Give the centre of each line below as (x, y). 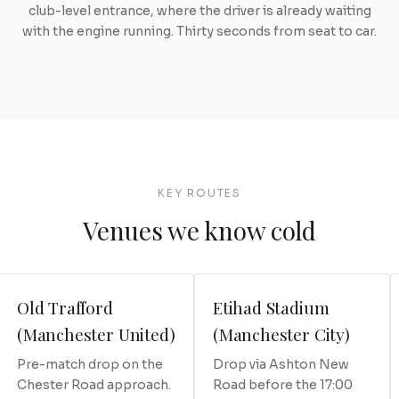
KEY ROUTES (199, 192)
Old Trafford (65, 307)
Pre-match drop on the (90, 364)
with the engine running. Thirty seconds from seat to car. (199, 31)
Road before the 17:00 (283, 384)
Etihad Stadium (271, 307)
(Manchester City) (281, 334)
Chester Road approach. (94, 384)
